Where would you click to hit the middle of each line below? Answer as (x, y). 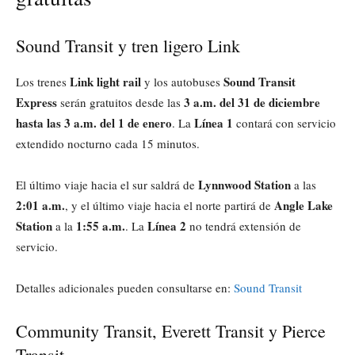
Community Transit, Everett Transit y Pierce (171, 330)
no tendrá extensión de (244, 225)
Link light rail (105, 81)
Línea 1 (214, 122)
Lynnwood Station (244, 184)
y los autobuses (182, 81)
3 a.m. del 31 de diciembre (252, 102)
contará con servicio (284, 122)
